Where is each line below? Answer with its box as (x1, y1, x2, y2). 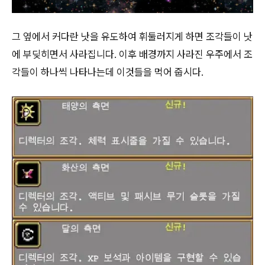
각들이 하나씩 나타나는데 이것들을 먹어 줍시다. (12, 66, 203, 79)
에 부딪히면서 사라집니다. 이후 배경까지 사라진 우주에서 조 (12, 49, 253, 61)
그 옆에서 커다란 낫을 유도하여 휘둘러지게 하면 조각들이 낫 (12, 31, 253, 43)
